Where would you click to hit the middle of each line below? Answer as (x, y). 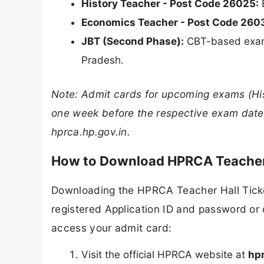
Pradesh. (103, 60)
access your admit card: (112, 227)
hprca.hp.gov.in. (91, 131)
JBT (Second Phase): (133, 41)
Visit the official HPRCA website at (165, 255)
